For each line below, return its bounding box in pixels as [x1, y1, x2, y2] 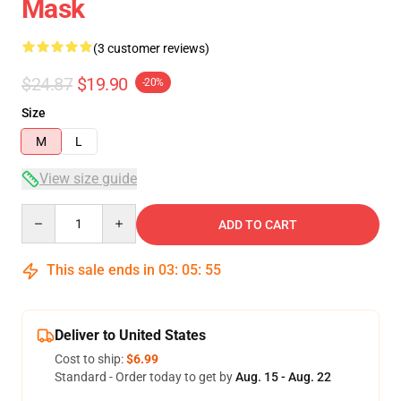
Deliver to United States [55, 327, 206, 344]
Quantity [21, 205, 70, 219]
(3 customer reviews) [93, 41, 209, 55]
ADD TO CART [218, 218, 297, 232]
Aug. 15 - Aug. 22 [235, 370, 331, 384]
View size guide [39, 170, 137, 187]
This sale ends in [43, 261, 158, 278]
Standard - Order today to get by [55, 370, 235, 384]
